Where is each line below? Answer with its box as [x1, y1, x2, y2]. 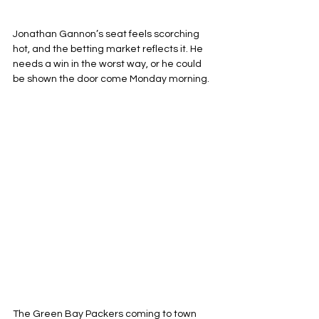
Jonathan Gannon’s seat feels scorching [13, 29, 202, 39]
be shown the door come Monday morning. [13, 74, 211, 84]
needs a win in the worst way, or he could [13, 59, 204, 69]
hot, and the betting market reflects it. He [13, 44, 205, 54]
